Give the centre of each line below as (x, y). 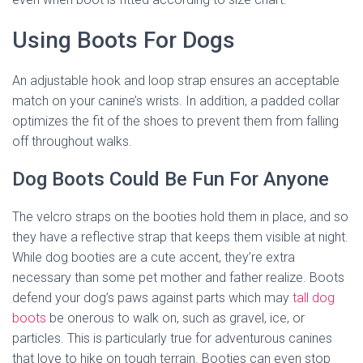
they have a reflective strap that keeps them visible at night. (180, 237)
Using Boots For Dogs (124, 40)
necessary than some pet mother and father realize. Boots (178, 278)
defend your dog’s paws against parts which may (152, 298)
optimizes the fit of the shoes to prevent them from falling (175, 121)
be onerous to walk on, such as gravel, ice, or (175, 318)
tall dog (314, 298)
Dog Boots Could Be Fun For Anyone (171, 179)
